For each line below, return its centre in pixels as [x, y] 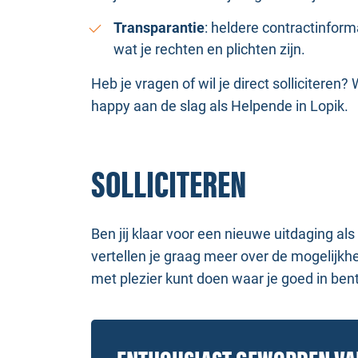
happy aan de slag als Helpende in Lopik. [220, 106]
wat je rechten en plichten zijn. [209, 49]
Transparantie [159, 28]
